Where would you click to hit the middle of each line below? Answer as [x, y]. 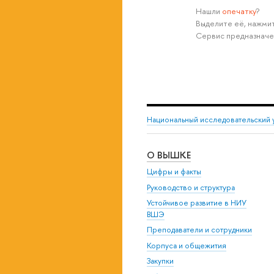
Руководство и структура [191, 187]
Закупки [160, 261]
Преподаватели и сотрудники [199, 230]
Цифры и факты [174, 172]
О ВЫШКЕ [169, 155]
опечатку [239, 11]
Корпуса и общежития [187, 245]
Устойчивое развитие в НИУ [197, 203]
